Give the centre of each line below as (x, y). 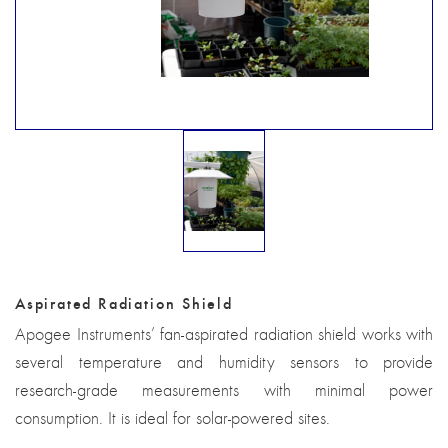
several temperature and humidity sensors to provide (224, 362)
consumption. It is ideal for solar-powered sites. (172, 418)
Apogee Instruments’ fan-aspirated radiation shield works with (224, 334)
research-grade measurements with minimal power (224, 390)
